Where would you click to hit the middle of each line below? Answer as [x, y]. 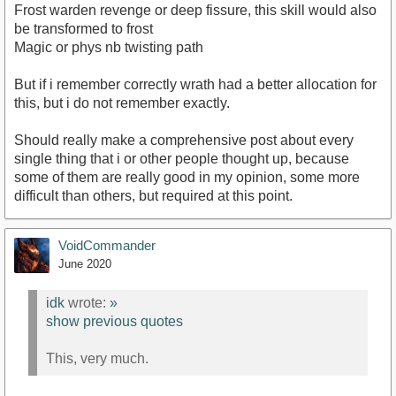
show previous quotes [114, 322]
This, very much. [97, 359]
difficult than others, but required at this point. [153, 195]
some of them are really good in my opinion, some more [187, 177]
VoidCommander [107, 245]
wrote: [87, 303]
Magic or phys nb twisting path [109, 47]
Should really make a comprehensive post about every [184, 140]
